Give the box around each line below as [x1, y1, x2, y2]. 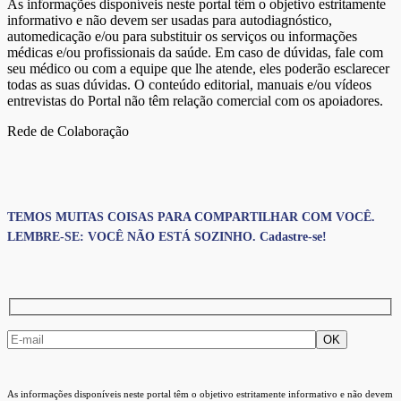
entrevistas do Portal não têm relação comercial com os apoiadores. [7, 93, 383, 109]
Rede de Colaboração [7, 124, 129, 140]
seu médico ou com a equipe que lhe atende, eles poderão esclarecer [7, 61, 389, 77]
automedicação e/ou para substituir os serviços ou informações [7, 29, 357, 45]
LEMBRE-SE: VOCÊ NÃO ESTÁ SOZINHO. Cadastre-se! [7, 229, 327, 243]
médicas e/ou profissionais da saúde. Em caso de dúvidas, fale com [7, 45, 383, 61]
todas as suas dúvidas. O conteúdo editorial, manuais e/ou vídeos [7, 77, 371, 93]
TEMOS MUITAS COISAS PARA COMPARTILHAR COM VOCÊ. [7, 209, 375, 224]
